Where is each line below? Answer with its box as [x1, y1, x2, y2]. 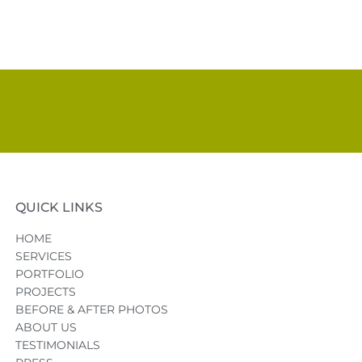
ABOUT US [15, 320, 77, 335]
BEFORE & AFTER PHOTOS [15, 302, 168, 318]
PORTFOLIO [15, 267, 84, 282]
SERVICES [15, 249, 72, 264]
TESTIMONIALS [15, 338, 100, 353]
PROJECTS [15, 284, 76, 300]
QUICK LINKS [15, 200, 103, 216]
